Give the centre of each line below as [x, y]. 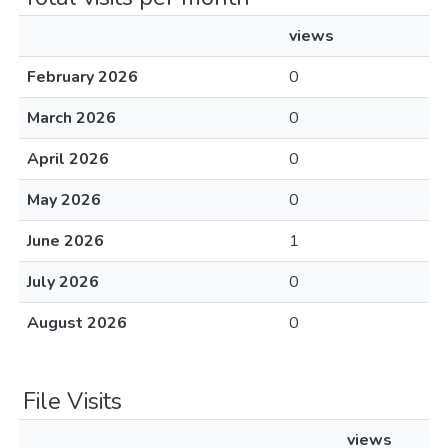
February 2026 [82, 77]
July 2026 [63, 282]
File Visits [72, 401]
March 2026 [71, 118]
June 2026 [65, 241]
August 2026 [77, 323]
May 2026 [64, 200]
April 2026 [68, 159]
